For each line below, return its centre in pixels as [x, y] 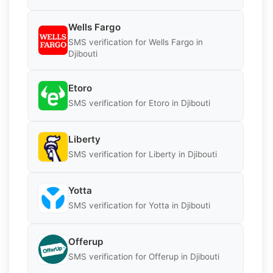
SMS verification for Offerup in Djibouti [144, 257]
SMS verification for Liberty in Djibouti [143, 154]
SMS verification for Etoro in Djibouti [139, 103]
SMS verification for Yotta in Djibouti [139, 206]
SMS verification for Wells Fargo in [136, 42]
